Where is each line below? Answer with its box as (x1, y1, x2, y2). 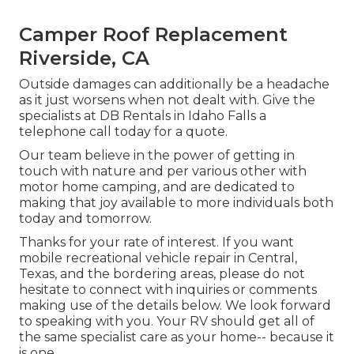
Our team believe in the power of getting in (19, 148, 295, 164)
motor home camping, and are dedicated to (19, 179, 295, 195)
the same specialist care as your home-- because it (19, 330, 334, 345)
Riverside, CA (19, 47, 149, 70)
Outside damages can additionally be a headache (19, 77, 330, 92)
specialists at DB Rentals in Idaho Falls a (19, 108, 266, 124)
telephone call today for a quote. (19, 124, 228, 140)
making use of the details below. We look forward (19, 298, 331, 314)
